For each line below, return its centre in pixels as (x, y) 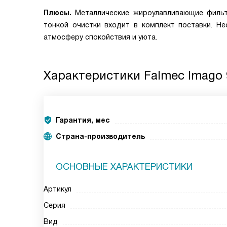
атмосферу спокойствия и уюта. (100, 37)
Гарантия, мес (83, 120)
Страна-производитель (100, 136)
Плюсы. (58, 13)
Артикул (58, 189)
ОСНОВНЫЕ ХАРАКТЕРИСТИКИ (124, 167)
